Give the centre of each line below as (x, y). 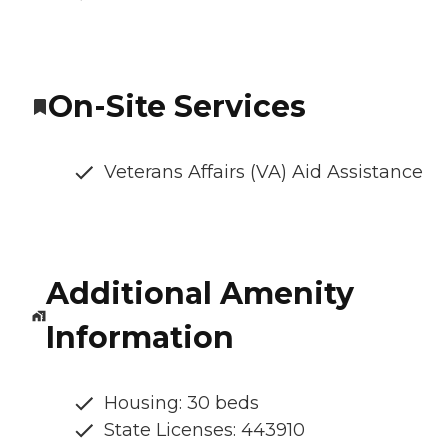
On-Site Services (177, 107)
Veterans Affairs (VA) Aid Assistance (263, 172)
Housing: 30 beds (181, 403)
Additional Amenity (199, 294)
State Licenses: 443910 (204, 430)
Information (139, 338)
